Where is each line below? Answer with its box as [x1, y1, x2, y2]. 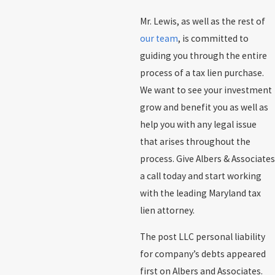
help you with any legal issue [139, 118, 257, 130]
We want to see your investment [139, 83, 272, 96]
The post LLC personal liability [139, 231, 265, 243]
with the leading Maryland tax [139, 187, 261, 199]
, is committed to [177, 32, 249, 44]
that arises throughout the [139, 135, 250, 147]
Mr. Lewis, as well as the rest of [139, 15, 265, 27]
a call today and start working [139, 169, 261, 182]
